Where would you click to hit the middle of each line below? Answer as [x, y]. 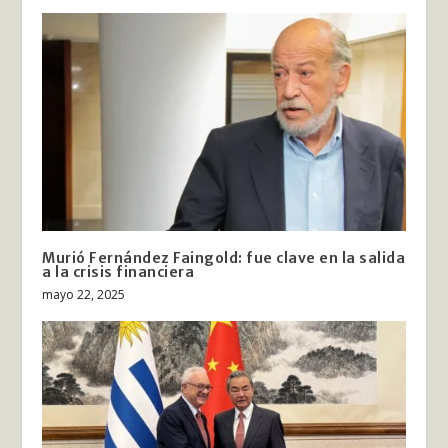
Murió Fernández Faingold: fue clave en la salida [224, 258]
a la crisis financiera [118, 272]
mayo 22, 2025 [84, 295]
